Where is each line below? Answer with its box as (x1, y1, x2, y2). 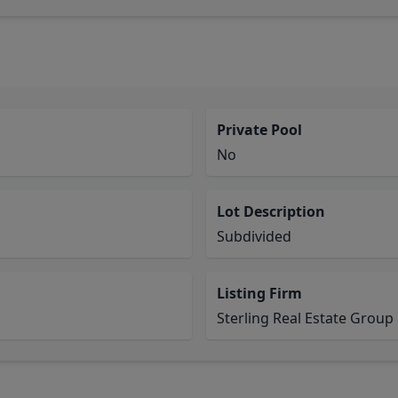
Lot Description (217, 202, 325, 221)
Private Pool (217, 120, 302, 139)
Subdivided (217, 227, 291, 246)
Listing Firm (217, 283, 302, 303)
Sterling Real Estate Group (217, 308, 394, 328)
